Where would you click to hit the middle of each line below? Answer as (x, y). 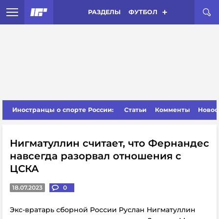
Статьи (136, 110)
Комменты (172, 110)
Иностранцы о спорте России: (63, 110)
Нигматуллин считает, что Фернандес (109, 143)
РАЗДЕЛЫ (104, 12)
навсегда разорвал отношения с (96, 156)
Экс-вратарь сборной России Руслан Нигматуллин (103, 210)
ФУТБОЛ (143, 12)
